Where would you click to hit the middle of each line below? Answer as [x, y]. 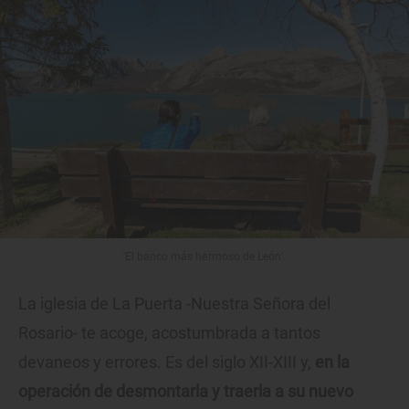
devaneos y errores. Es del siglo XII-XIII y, [167, 362]
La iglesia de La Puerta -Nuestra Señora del [174, 303]
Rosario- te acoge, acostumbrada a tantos [169, 332]
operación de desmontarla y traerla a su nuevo [186, 391]
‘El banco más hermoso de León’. [204, 256]
